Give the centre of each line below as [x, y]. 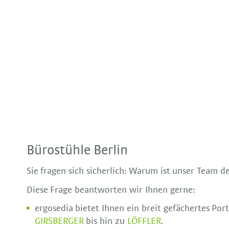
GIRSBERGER [59, 221]
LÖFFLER [144, 221]
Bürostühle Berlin [77, 150]
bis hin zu [105, 221]
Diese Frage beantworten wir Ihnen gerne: [110, 190]
